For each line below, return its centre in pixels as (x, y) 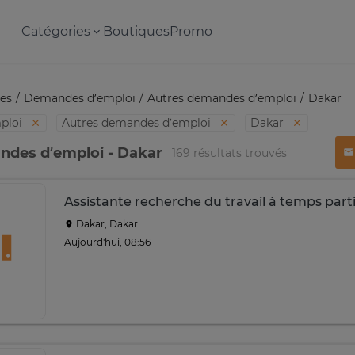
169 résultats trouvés (229, 153)
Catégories (55, 31)
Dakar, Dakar (106, 224)
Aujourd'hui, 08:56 (107, 242)
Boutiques (136, 31)
